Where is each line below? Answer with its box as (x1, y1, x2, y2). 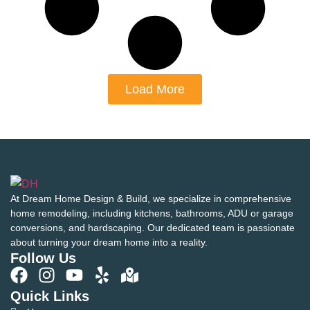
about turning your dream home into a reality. (10, 237, 208, 248)
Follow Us (10, 250, 76, 266)
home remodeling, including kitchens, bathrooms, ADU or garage (10, 208, 293, 219)
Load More (125, 82, 185, 97)
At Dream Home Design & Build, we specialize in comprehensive (10, 193, 291, 205)
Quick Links (10, 289, 89, 304)
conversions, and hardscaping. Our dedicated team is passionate (10, 222, 295, 234)
